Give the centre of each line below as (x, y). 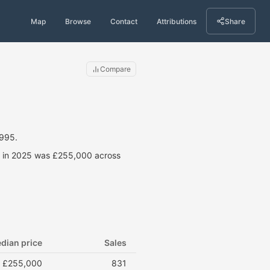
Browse (78, 21)
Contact (124, 21)
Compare (115, 69)
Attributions (177, 21)
